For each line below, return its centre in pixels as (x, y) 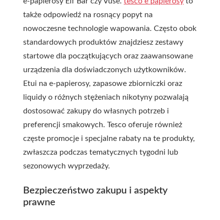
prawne (39, 202)
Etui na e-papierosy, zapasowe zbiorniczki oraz (103, 83)
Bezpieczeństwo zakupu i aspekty (95, 191)
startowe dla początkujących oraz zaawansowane (108, 56)
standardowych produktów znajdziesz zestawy (103, 42)
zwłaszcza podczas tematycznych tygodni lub (101, 152)
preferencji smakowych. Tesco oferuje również (103, 125)
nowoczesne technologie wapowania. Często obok (110, 28)
